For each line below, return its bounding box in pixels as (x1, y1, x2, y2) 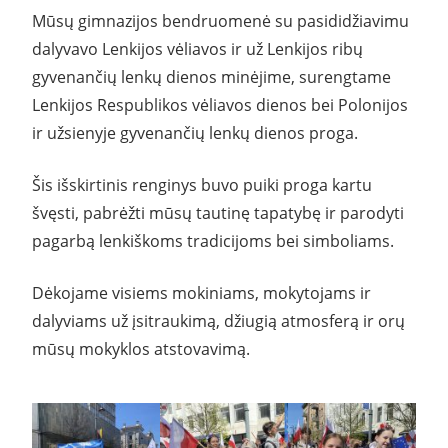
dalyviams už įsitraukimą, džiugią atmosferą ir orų (32, 309, 405, 332)
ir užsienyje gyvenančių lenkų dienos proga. (32, 121, 358, 144)
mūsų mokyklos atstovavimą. (32, 337, 250, 360)
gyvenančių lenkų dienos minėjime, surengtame (32, 65, 391, 88)
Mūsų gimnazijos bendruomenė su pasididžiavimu (32, 9, 409, 32)
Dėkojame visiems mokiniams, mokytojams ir (32, 281, 371, 304)
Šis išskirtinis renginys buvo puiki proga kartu (32, 173, 372, 196)
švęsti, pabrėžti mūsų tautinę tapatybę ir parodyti (32, 201, 404, 224)
